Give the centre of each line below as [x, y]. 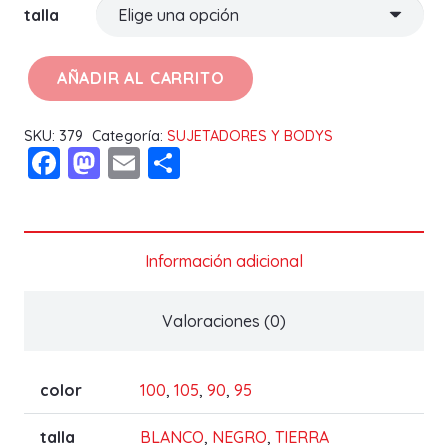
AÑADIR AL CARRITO [140, 77]
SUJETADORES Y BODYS [249, 135]
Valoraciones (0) [224, 320]
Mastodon [173, 162]
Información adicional [224, 260]
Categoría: [129, 135]
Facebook [132, 162]
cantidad [56, 175]
